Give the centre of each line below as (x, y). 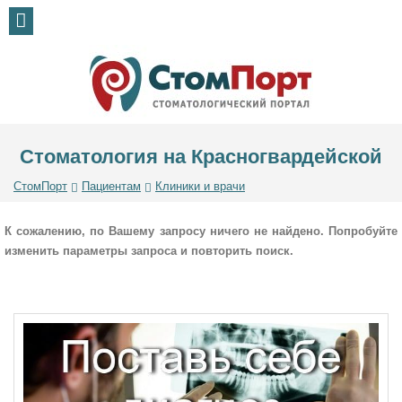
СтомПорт (40, 186)
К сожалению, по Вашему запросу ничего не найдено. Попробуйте (201, 231)
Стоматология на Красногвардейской (201, 157)
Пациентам (111, 186)
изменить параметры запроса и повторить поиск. (149, 251)
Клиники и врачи (200, 186)
